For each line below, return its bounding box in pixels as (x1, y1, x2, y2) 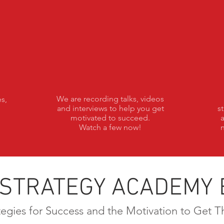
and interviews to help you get (56, 103, 164, 113)
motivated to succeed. (70, 113, 150, 122)
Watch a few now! (79, 122, 141, 132)
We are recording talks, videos (56, 94, 164, 103)
